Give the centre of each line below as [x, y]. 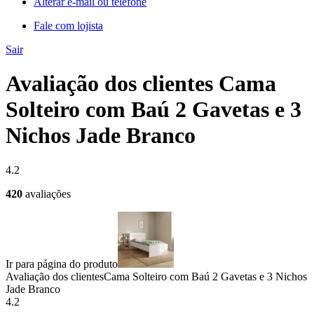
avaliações [48, 193]
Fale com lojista [68, 25]
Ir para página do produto [62, 264]
